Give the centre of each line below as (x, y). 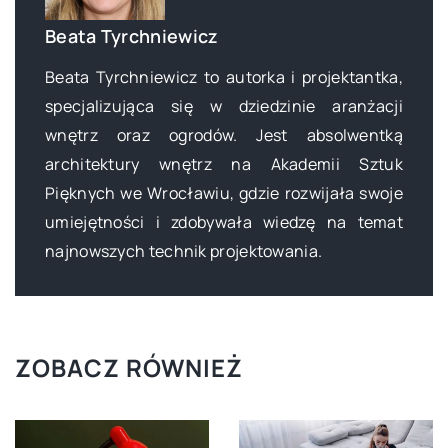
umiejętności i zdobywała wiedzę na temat (224, 221)
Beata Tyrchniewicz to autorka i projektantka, (224, 76)
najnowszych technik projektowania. (184, 250)
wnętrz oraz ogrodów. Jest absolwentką (224, 134)
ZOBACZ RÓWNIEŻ (129, 367)
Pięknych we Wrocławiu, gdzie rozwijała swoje (224, 192)
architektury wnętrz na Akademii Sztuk (224, 163)
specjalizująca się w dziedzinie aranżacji (224, 105)
